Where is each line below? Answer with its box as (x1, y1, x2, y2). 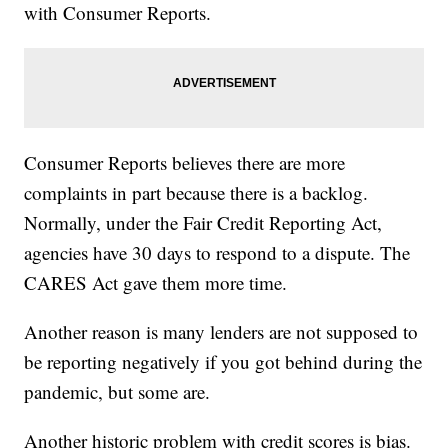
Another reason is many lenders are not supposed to (24, 318, 419, 344)
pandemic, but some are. (24, 378, 211, 404)
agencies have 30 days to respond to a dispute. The (24, 239, 411, 265)
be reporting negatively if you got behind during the (24, 348, 423, 374)
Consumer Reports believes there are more (24, 149, 346, 175)
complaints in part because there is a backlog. (24, 179, 369, 205)
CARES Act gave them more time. (24, 269, 288, 295)
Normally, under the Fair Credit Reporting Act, (24, 209, 383, 235)
